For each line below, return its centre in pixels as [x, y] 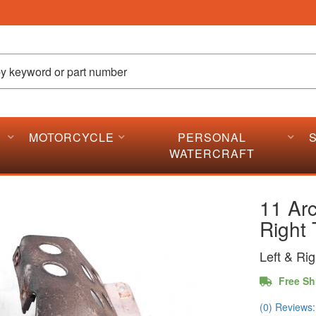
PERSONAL [212, 137]
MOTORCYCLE [72, 137]
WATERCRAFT [212, 153]
